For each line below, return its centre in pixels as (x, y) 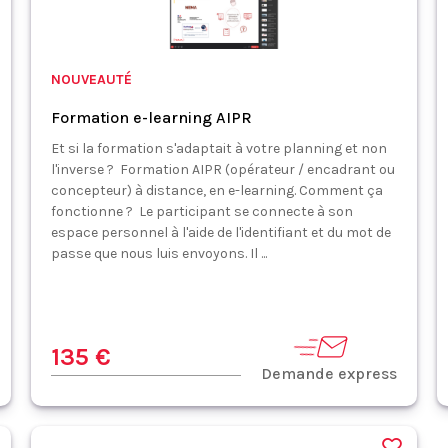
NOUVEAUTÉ (91, 79)
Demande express (329, 373)
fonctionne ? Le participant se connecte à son (201, 211)
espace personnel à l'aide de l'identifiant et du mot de (220, 232)
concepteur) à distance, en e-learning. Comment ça (216, 190)
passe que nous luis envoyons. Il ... (158, 253)
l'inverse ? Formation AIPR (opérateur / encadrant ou (222, 169)
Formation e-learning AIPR (151, 117)
